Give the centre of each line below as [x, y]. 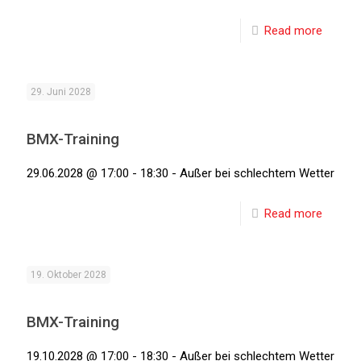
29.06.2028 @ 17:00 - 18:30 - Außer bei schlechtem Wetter [180, 173]
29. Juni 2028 [61, 92]
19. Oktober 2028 [68, 275]
